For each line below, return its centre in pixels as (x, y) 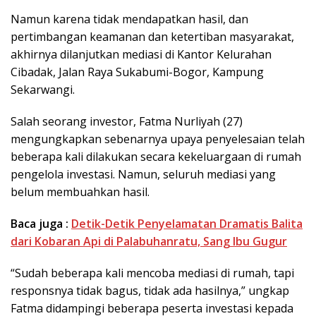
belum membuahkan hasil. (80, 192)
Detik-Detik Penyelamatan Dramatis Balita (187, 224)
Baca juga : (41, 224)
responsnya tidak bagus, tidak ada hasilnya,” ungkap (150, 291)
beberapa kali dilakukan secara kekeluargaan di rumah (156, 157)
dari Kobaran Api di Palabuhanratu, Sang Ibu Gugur (149, 242)
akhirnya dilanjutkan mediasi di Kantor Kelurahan (141, 55)
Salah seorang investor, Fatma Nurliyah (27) (127, 122)
